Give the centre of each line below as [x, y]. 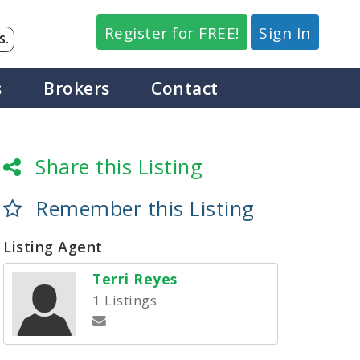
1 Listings [125, 300]
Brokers [77, 88]
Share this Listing [119, 166]
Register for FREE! [172, 33]
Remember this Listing [145, 208]
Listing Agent [53, 247]
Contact [185, 88]
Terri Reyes [135, 279]
